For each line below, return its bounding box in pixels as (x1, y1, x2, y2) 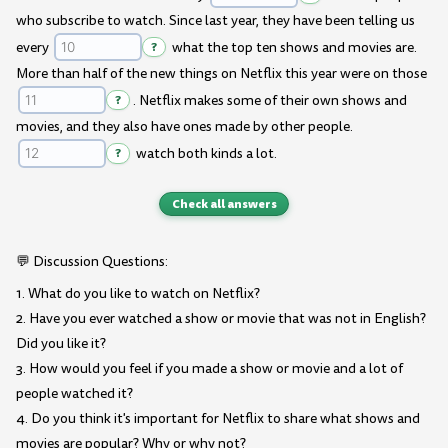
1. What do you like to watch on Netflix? (16, 284, 260, 304)
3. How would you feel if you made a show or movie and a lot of (16, 359, 403, 379)
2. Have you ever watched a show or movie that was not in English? (16, 309, 426, 329)
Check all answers (171, 194, 277, 213)
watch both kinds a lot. (132, 144, 277, 164)
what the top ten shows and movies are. (168, 37, 417, 57)
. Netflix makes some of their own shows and (132, 91, 407, 111)
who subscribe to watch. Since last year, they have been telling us (16, 10, 415, 30)
